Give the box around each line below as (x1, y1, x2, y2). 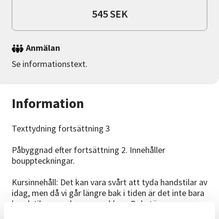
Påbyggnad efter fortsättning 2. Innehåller (12, 144, 165, 156)
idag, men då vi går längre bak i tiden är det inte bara (12, 187, 204, 199)
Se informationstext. (12, 58, 88, 70)
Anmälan (26, 42, 60, 54)
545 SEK (91, 7, 128, 21)
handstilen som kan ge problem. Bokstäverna (12, 198, 177, 210)
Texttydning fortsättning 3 (12, 123, 110, 134)
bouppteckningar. (12, 155, 75, 167)
